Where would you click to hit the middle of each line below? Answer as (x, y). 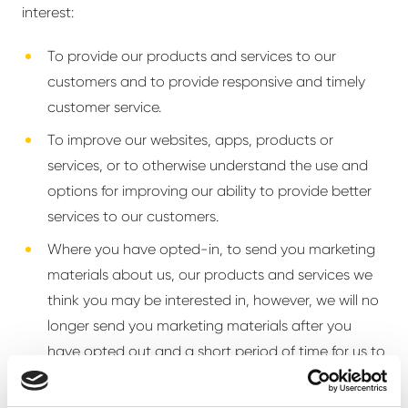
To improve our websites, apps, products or (190, 140)
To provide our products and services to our (192, 56)
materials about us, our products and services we (210, 275)
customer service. (104, 107)
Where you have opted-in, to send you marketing (211, 249)
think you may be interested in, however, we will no (213, 300)
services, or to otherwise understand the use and (208, 165)
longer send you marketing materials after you (199, 326)
